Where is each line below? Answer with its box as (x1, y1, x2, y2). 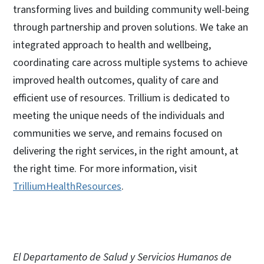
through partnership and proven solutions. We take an (13, 19, 248, 35)
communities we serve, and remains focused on (13, 126, 222, 141)
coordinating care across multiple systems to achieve (13, 55, 247, 70)
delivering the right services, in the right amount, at (13, 143, 239, 159)
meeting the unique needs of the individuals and (13, 108, 225, 123)
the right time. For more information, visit (13, 161, 197, 176)
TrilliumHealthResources (13, 179, 121, 194)
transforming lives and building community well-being (13, 2, 249, 17)
